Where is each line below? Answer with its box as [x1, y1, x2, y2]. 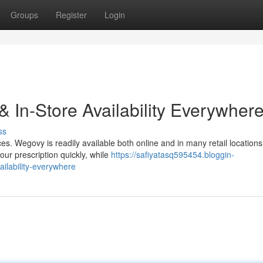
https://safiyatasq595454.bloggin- [111, 149, 234, 160]
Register [56, 9, 87, 21]
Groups [11, 9, 38, 21]
